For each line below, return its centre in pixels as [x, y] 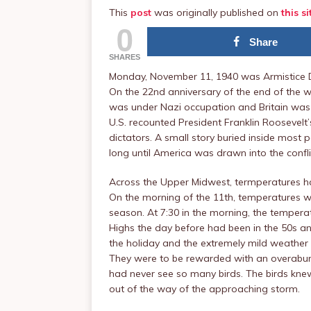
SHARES [125, 57]
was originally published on [216, 12]
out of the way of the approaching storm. [204, 289]
